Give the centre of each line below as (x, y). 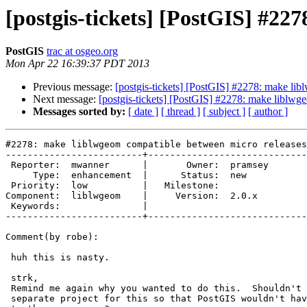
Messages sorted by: (79, 112)
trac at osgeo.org (82, 51)
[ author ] (268, 112)
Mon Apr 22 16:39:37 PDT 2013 (77, 64)
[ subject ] (224, 112)
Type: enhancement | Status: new (19, 175)
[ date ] (143, 112)
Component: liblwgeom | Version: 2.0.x (137, 196)
